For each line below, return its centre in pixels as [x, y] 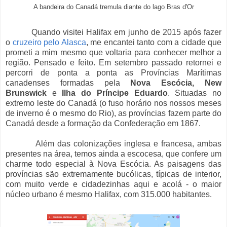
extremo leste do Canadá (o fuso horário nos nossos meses [113, 103]
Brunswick [29, 93]
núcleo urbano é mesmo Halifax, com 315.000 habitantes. [109, 194]
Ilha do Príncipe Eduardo [112, 93]
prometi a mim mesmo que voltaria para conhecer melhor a [113, 52]
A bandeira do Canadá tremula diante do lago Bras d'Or [113, 7]
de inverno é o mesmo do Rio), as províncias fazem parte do [113, 113]
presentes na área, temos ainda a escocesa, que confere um [113, 154]
